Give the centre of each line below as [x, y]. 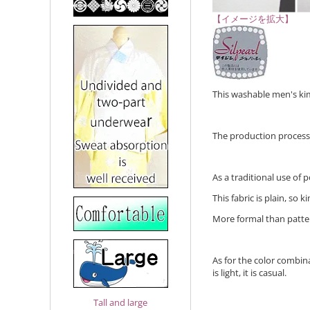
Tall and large [121, 302]
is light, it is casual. [249, 272]
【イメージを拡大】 [253, 18]
